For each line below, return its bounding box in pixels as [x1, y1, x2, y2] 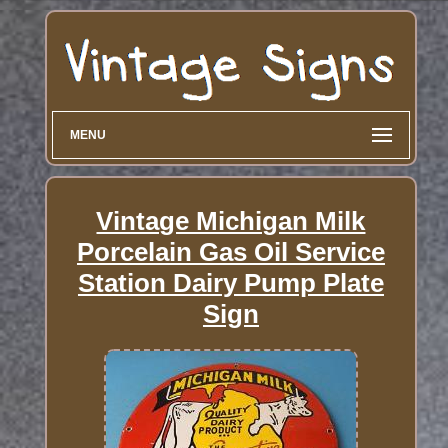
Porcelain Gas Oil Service [76, 236, 385, 267]
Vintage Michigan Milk [96, 205, 366, 236]
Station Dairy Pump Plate [77, 267, 384, 298]
